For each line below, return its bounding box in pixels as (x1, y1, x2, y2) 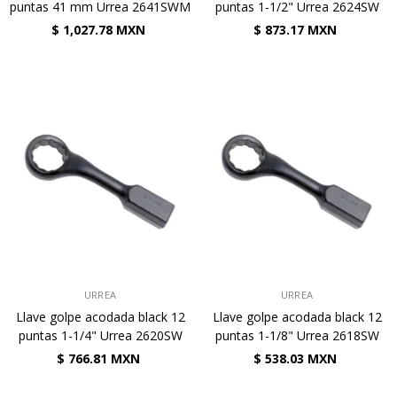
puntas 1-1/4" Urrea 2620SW (18, 327, 183, 344)
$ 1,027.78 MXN (51, 21, 145, 38)
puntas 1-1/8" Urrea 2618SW (214, 327, 379, 344)
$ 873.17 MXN (253, 21, 337, 38)
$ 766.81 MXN (56, 350, 140, 367)
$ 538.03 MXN (253, 350, 337, 367)
